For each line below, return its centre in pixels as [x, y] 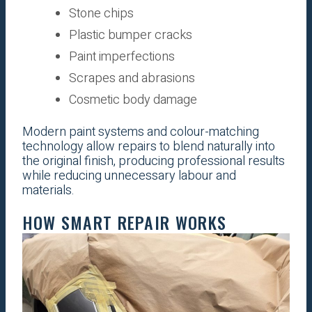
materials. [48, 190]
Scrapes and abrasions [132, 78]
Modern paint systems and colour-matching [140, 132]
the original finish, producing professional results [153, 161]
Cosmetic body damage [133, 100]
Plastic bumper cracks [130, 35]
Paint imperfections [122, 56]
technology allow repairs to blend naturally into [148, 146]
